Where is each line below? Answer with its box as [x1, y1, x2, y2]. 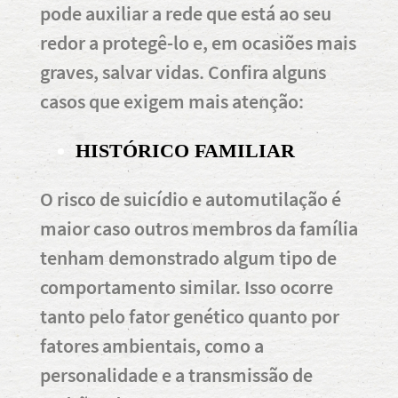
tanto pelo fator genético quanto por [40, 303, 339, 329]
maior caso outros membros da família [40, 215, 358, 241]
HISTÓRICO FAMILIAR [76, 139, 295, 162]
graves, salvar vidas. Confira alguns [40, 59, 326, 84]
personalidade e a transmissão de [40, 362, 313, 387]
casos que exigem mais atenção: [40, 88, 304, 114]
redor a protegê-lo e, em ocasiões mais [40, 29, 356, 55]
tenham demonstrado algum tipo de [40, 244, 337, 270]
